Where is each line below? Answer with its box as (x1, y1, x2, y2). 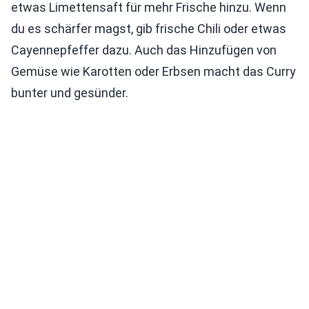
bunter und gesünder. (11, 85, 128, 100)
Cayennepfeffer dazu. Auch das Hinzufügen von (11, 42, 277, 57)
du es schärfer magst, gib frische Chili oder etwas (11, 21, 286, 36)
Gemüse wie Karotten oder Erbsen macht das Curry (11, 63, 296, 79)
